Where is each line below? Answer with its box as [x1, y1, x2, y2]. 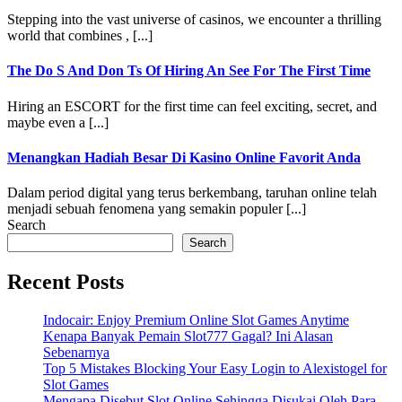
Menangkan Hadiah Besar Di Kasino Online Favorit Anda [7, 149, 361, 165]
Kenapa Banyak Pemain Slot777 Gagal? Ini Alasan [43, 328, 333, 344]
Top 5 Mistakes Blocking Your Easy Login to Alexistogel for [43, 360, 387, 376]
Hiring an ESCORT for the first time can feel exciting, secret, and [7, 98, 377, 114]
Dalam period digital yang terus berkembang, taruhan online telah [7, 185, 377, 201]
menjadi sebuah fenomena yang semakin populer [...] [7, 201, 306, 217]
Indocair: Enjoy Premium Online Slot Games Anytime [43, 311, 349, 328]
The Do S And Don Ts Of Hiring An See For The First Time [7, 63, 371, 79]
